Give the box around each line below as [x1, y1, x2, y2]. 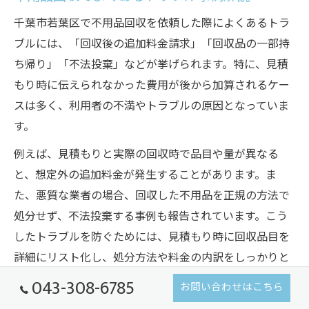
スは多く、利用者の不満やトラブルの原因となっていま [14, 97, 289, 117]
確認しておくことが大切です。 [14, 270, 167, 289]
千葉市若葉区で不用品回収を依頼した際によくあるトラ [14, 14, 290, 34]
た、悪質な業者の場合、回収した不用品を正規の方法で [14, 187, 290, 206]
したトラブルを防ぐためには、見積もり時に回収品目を [14, 228, 290, 248]
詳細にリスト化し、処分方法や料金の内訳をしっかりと [14, 249, 290, 268]
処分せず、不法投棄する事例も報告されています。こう [14, 208, 288, 227]
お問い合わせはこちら [180, 279, 284, 296]
